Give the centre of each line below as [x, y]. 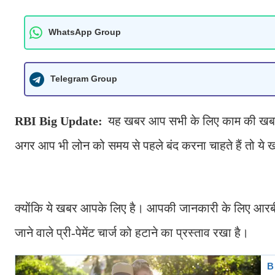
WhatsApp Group [85, 32]
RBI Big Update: [60, 121]
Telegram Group [84, 79]
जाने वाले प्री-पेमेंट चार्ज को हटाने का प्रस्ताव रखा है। [132, 232]
